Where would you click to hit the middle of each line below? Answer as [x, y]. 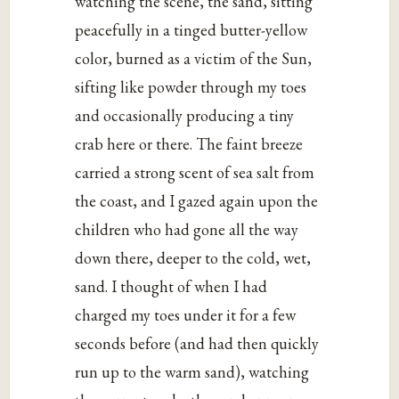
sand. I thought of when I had [171, 287]
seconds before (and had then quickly [197, 344]
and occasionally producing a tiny [185, 116]
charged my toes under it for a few [186, 315]
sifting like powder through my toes [191, 87]
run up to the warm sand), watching [192, 372]
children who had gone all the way [187, 230]
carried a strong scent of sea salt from [195, 173]
